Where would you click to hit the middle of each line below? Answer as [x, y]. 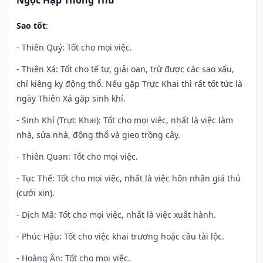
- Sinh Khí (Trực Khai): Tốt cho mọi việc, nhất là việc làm [125, 120]
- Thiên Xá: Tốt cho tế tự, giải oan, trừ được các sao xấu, [125, 69]
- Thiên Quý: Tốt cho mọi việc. [74, 48]
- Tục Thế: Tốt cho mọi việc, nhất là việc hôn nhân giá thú [129, 178]
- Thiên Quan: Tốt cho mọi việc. [77, 157]
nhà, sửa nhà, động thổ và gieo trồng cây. [98, 135]
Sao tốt [31, 26]
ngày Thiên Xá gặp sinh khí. [71, 99]
